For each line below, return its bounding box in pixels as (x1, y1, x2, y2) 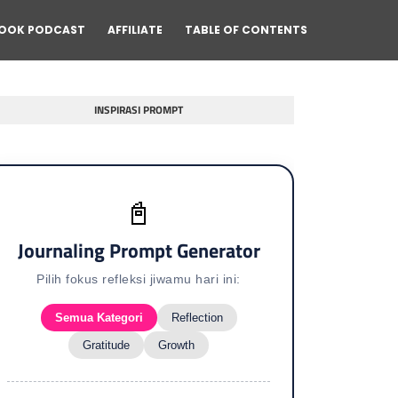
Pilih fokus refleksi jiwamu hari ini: (36, 273, 241, 286)
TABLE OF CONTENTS (185, 22, 307, 37)
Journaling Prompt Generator (17, 235, 260, 266)
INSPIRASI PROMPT (94, 101, 183, 118)
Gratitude (83, 338, 130, 352)
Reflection (171, 311, 223, 324)
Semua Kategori (54, 311, 143, 324)
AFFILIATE (107, 22, 163, 37)
